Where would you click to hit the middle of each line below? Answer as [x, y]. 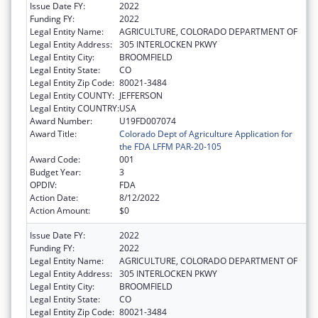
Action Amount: [60, 210]
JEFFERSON [141, 95]
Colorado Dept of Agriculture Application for [206, 133]
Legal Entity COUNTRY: [75, 108]
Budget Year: [55, 172]
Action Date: [54, 197]
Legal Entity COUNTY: [72, 95]
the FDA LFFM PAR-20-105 [170, 146]
